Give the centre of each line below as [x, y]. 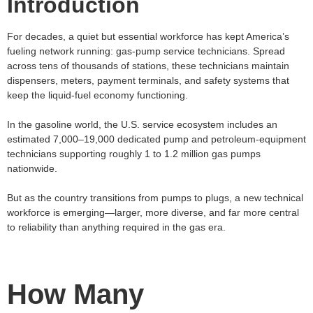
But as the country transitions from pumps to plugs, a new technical [155, 198]
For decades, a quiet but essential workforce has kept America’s [148, 37]
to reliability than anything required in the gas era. [116, 227]
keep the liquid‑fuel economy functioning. [97, 95]
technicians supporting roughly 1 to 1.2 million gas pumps [134, 154]
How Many [75, 294]
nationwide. [32, 169]
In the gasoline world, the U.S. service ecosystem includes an [142, 125]
